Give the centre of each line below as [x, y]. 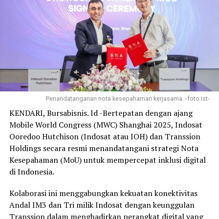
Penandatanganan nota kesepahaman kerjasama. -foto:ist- [128, 98]
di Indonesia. [32, 171]
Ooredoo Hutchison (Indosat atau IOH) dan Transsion [105, 136]
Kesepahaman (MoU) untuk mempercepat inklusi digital [107, 160]
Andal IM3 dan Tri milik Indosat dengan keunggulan [102, 205]
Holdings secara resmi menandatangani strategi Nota [104, 148]
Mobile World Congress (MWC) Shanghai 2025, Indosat [106, 124]
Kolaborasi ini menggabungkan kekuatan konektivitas [103, 193]
